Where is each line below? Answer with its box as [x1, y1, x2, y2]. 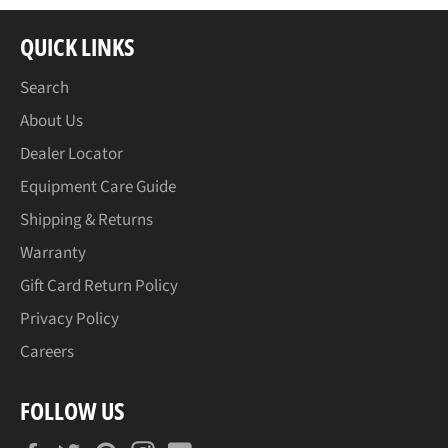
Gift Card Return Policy [20, 274, 178, 299]
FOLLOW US [20, 394, 125, 428]
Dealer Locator [20, 142, 123, 167]
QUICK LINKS [20, 30, 135, 64]
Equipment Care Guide [20, 175, 176, 200]
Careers [20, 340, 74, 365]
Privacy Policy [20, 307, 119, 332]
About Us [20, 109, 83, 134]
